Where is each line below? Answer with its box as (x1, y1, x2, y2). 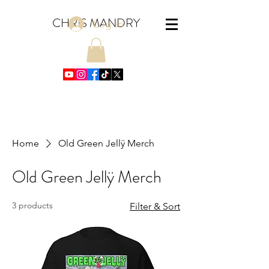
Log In (92, 17, 124, 31)
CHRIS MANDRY (52, 14, 140, 32)
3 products (12, 199, 53, 211)
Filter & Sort (130, 200, 180, 212)
